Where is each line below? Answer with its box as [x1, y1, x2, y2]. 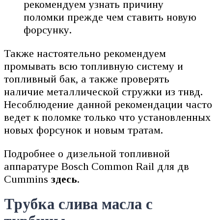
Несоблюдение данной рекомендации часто [4, 98, 212, 110]
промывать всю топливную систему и [4, 59, 183, 72]
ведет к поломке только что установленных [4, 110, 211, 123]
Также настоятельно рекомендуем [4, 47, 166, 59]
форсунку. [24, 23, 72, 36]
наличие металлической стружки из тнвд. [4, 85, 203, 98]
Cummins [4, 172, 51, 185]
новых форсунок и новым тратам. [4, 123, 166, 136]
